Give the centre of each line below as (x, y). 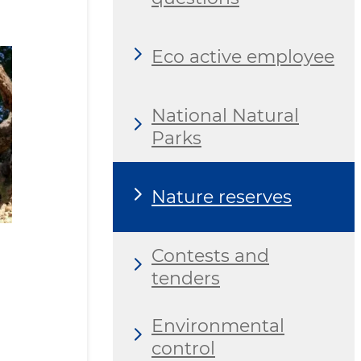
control (183, 348)
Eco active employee (243, 56)
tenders (186, 278)
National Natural (225, 115)
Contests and (210, 255)
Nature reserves (222, 197)
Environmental (218, 326)
